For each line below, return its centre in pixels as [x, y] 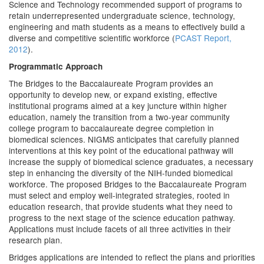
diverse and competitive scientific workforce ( [92, 38]
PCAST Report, [203, 38]
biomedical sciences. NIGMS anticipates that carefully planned [124, 139]
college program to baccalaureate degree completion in [111, 128]
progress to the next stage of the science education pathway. [122, 217]
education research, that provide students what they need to [121, 206]
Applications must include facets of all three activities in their [120, 229]
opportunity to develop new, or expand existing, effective [113, 94]
